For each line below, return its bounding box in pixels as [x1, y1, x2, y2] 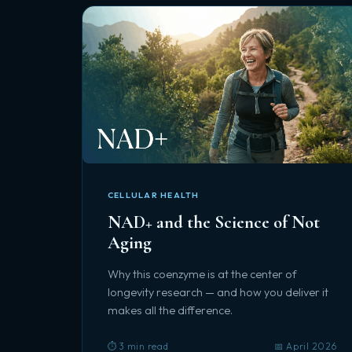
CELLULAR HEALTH [108, 190, 200, 200]
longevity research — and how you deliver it [108, 285, 328, 299]
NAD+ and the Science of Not [108, 211, 320, 233]
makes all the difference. [108, 303, 233, 317]
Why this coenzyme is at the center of [108, 267, 297, 281]
